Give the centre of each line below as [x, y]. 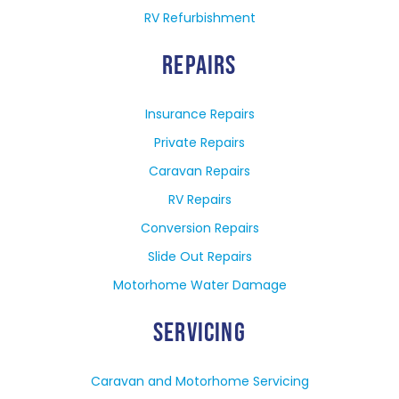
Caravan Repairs [199, 171]
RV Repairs [199, 200]
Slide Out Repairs [199, 257]
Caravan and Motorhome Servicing [199, 382]
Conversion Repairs [199, 228]
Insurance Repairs [199, 114]
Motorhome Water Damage [199, 285]
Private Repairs [199, 143]
